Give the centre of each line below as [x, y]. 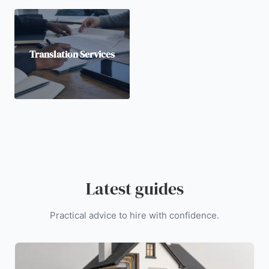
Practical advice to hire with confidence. [134, 215]
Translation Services [72, 54]
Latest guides [134, 189]
